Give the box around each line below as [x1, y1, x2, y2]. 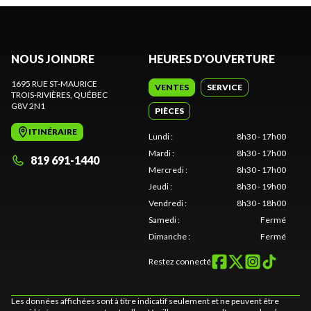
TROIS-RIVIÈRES [11, 89, 70, 100]
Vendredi [149, 197, 183, 208]
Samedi [149, 214, 176, 225]
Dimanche [149, 230, 187, 242]
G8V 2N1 [11, 100, 45, 111]
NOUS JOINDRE [11, 51, 94, 65]
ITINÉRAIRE [28, 126, 77, 137]
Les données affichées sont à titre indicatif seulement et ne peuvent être [11, 295, 279, 306]
